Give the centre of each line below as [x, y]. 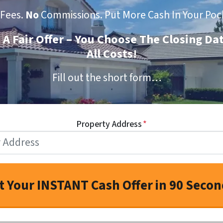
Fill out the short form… [107, 78]
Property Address [109, 124]
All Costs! [111, 54]
